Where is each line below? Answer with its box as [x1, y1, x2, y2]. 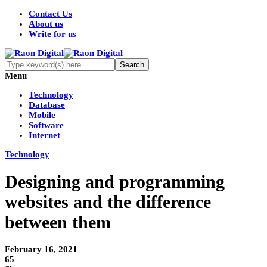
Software [29, 120, 64, 130]
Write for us [29, 29, 76, 39]
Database [29, 100, 65, 110]
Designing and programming [5, 172, 225, 192]
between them [5, 212, 111, 232]
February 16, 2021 [5, 244, 77, 254]
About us [29, 19, 63, 29]
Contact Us [29, 9, 72, 18]
